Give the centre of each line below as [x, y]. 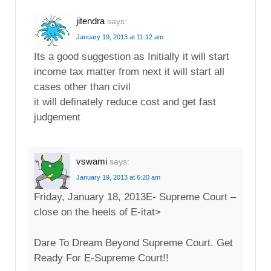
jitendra [90, 21]
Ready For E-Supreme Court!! [101, 258]
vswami [92, 161]
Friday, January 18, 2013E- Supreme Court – [135, 197]
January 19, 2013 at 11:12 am [120, 37]
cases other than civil [82, 87]
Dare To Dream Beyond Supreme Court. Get [133, 243]
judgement [57, 117]
